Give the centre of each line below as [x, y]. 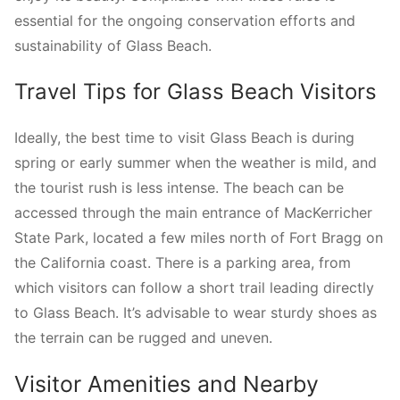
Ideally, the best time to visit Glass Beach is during [184, 137]
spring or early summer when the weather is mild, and [196, 162]
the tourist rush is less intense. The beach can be [179, 187]
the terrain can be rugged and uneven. [143, 337]
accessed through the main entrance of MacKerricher [193, 212]
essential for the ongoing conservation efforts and [185, 21]
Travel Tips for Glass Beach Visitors [196, 92]
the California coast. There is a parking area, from [183, 262]
